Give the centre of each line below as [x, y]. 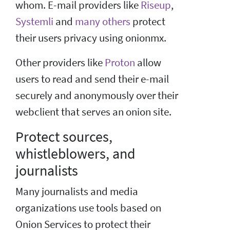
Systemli [34, 21]
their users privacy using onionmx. [91, 38]
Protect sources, [64, 136]
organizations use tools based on [88, 208]
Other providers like [60, 62]
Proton [120, 62]
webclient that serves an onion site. [93, 112]
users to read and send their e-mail [92, 79]
